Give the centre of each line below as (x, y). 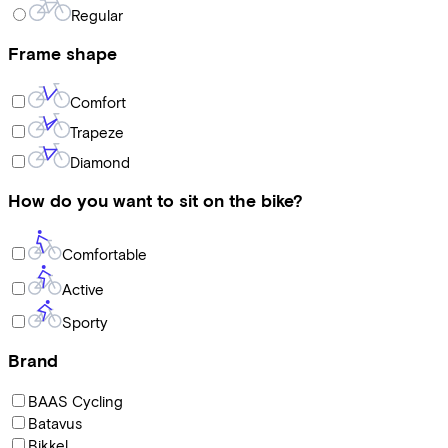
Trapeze (97, 131)
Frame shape (62, 54)
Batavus (55, 422)
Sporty (85, 321)
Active (83, 288)
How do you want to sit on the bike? (155, 201)
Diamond (100, 161)
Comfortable (104, 253)
